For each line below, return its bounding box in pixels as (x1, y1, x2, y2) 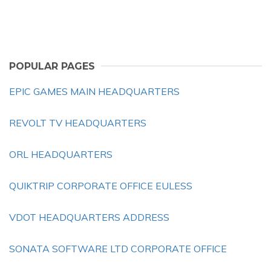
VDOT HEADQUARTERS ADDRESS (9, 211, 169, 223)
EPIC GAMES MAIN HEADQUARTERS (9, 85, 180, 97)
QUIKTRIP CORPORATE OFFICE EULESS (9, 180, 192, 192)
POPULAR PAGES (9, 60, 95, 72)
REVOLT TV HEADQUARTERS (9, 117, 146, 129)
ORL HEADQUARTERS (9, 148, 113, 160)
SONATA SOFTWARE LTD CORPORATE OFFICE (9, 243, 227, 255)
